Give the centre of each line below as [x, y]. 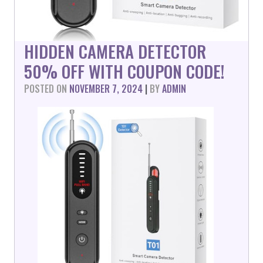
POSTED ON [47, 89]
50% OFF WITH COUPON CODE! [124, 71]
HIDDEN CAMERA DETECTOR [115, 51]
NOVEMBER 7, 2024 [106, 89]
